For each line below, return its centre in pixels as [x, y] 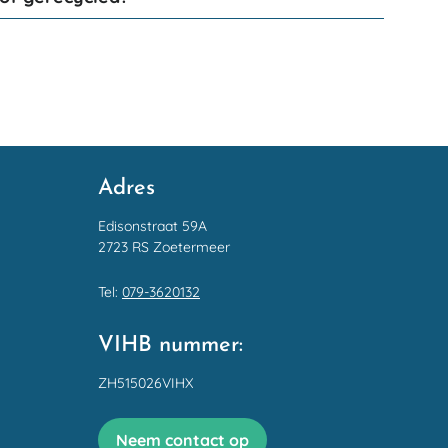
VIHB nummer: [170, 345]
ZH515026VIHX [145, 383]
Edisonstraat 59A [152, 226]
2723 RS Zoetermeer [164, 247]
